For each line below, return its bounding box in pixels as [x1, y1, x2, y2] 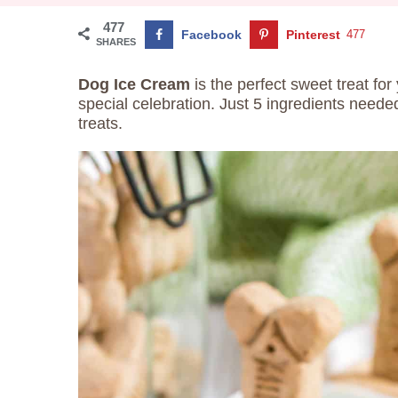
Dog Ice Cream [78, 76, 190, 93]
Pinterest [286, 28, 340, 42]
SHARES [96, 36, 136, 47]
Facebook [181, 28, 242, 42]
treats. [78, 115, 123, 132]
